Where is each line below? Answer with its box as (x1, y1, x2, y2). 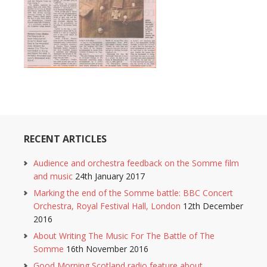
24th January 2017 (75, 170, 145, 182)
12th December (183, 200, 243, 212)
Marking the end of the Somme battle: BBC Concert (33, 187, 233, 198)
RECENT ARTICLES (24, 132, 107, 145)
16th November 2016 (66, 243, 148, 254)
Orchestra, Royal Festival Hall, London (33, 200, 181, 212)
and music (33, 170, 73, 182)
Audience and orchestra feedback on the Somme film (33, 157, 239, 169)
